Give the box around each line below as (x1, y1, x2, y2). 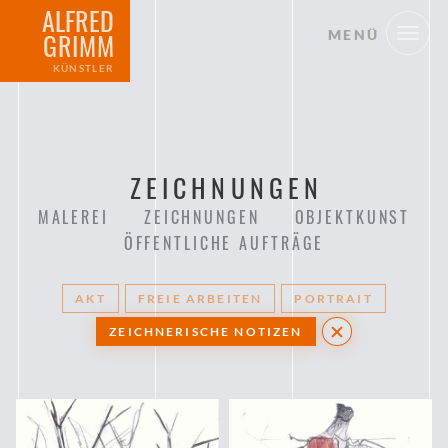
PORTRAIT (294, 290, 373, 306)
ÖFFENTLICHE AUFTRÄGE (123, 230, 325, 255)
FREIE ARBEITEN (137, 290, 263, 306)
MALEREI (37, 204, 109, 229)
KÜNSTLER (52, 61, 115, 74)
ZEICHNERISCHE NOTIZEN (109, 324, 303, 340)
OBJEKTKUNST (294, 204, 411, 229)
